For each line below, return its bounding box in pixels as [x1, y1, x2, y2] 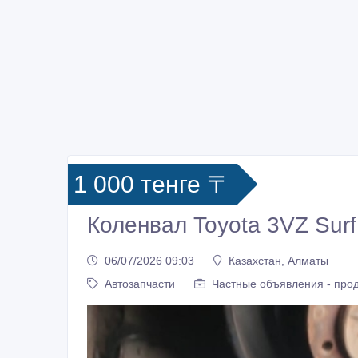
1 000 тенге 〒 [74, 171, 231, 198]
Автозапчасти [105, 276, 175, 290]
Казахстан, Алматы [229, 253, 328, 267]
